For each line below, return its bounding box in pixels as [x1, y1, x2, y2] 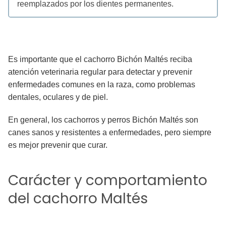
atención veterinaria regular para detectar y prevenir [8, 68, 192, 77]
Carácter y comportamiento [8, 171, 207, 191]
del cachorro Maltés [8, 189, 148, 209]
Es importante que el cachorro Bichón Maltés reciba [8, 55, 192, 64]
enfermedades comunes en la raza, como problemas [8, 80, 195, 89]
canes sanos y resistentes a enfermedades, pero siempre [8, 128, 211, 137]
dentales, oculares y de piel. [8, 93, 108, 102]
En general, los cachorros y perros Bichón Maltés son [8, 116, 198, 125]
